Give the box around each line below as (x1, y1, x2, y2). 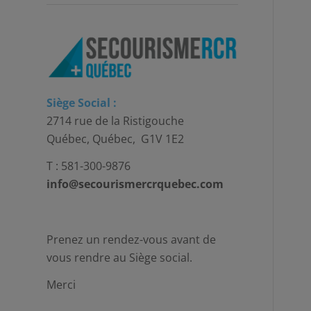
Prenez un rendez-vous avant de (47, 231, 216, 247)
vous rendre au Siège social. (47, 249, 192, 265)
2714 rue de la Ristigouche (47, 112, 184, 128)
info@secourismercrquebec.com (47, 176, 224, 192)
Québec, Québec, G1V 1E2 (47, 131, 184, 146)
